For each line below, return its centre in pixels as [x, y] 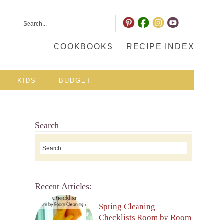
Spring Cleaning [127, 206]
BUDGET [75, 80]
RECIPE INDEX [160, 46]
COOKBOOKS [83, 46]
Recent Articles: [63, 186]
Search [47, 125]
